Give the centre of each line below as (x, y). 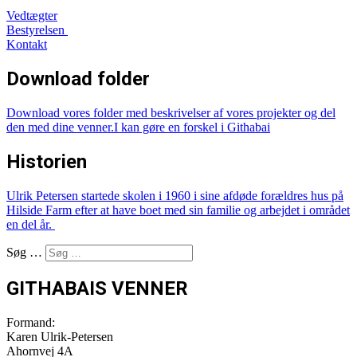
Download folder (78, 79)
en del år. (31, 224)
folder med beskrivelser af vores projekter (199, 113)
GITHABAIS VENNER (97, 288)
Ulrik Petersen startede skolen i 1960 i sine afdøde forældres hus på (175, 195)
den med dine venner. (60, 127)
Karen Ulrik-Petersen (60, 336)
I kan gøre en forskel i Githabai (192, 127)
